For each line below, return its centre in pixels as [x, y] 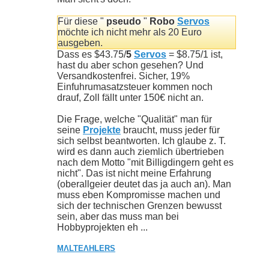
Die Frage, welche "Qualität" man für [134, 119]
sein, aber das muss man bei [118, 216]
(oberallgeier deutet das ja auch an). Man [144, 184]
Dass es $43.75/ [92, 54]
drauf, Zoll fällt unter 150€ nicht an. [130, 97]
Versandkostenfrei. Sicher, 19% [123, 76]
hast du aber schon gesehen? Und [130, 65]
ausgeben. [80, 43]
